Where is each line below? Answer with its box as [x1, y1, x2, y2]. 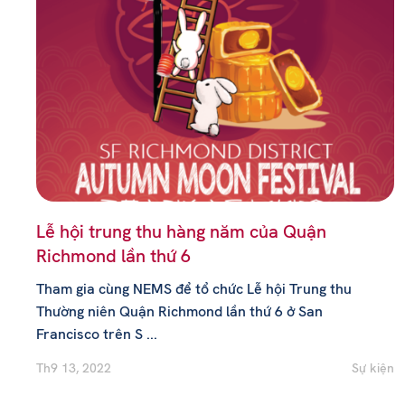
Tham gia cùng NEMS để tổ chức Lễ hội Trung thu [36, 278, 352, 298]
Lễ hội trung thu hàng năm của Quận [36, 219, 326, 243]
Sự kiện [352, 359, 395, 376]
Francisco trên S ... [36, 324, 157, 344]
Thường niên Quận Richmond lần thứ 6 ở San [36, 301, 323, 321]
